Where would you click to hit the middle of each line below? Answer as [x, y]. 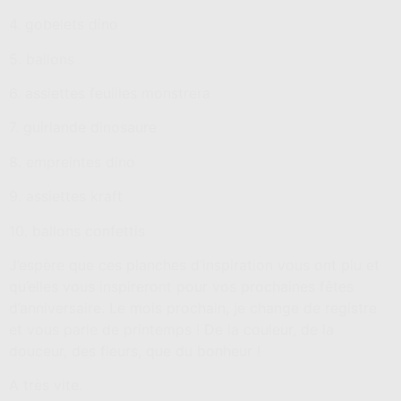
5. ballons [42, 59]
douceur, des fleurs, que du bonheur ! [135, 350]
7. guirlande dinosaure [83, 128]
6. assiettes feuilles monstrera [110, 93]
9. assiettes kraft [66, 196]
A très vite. [46, 385]
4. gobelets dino [64, 25]
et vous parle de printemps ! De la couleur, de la [171, 329]
